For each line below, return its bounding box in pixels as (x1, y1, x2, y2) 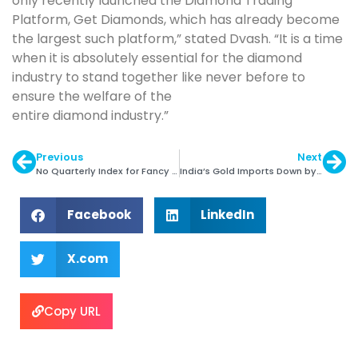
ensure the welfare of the (12, 86, 172, 105)
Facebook (66, 206, 131, 224)
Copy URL (44, 302, 101, 320)
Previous (36, 149, 83, 164)
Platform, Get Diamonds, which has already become (12, 10, 340, 29)
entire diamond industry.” (12, 105, 169, 125)
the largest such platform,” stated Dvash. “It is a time (12, 29, 343, 48)
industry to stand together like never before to (12, 67, 305, 86)
